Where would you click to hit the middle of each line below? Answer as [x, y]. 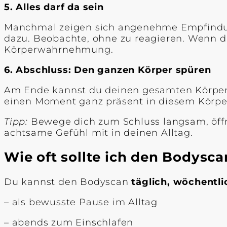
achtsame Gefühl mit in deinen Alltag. [99, 133]
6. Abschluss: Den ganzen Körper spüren [108, 70]
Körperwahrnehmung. [59, 49]
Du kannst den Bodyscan [68, 182]
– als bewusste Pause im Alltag [81, 202]
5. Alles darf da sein [54, 7]
